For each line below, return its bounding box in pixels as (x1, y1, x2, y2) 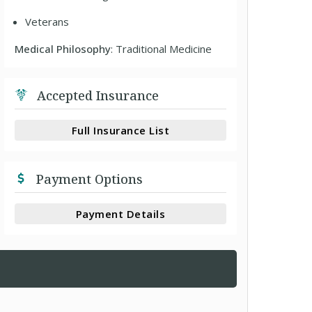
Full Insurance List (71, 123, 170, 137)
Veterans (25, 15, 70, 29)
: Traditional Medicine (111, 42, 212, 56)
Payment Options (33, 171, 143, 187)
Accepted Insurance (33, 87, 159, 104)
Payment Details (75, 206, 166, 221)
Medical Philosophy (15, 42, 111, 56)
